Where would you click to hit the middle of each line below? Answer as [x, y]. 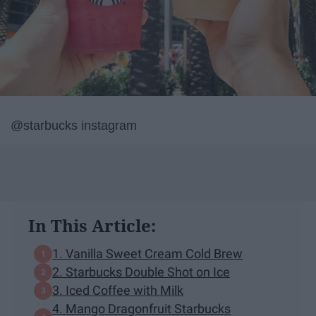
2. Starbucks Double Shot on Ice [141, 272]
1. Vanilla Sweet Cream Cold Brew [147, 254]
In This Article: [92, 225]
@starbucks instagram [74, 125]
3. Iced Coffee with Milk [118, 291]
